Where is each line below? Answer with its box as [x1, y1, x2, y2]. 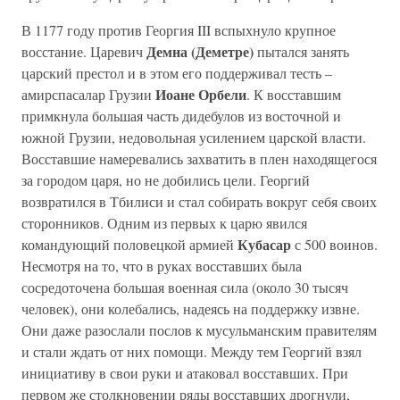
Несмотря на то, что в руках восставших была [21, 256, 302, 275]
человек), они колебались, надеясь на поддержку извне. [21, 299, 360, 318]
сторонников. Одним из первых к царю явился [21, 213, 307, 232]
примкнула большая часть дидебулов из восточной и [21, 106, 341, 125]
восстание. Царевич [21, 42, 146, 61]
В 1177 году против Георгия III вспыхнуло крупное [21, 21, 336, 39]
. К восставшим [246, 85, 341, 104]
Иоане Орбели [155, 84, 246, 104]
